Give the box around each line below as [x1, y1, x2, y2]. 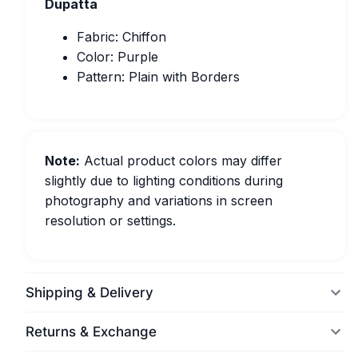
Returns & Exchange [26, 324, 157, 340]
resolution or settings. [45, 213, 176, 229]
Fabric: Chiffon [77, 29, 166, 45]
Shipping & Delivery [26, 284, 153, 300]
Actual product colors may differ [80, 153, 282, 169]
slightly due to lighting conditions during [45, 173, 283, 189]
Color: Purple [77, 49, 158, 65]
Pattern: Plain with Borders [77, 69, 240, 85]
